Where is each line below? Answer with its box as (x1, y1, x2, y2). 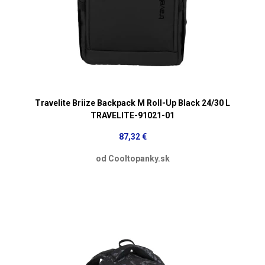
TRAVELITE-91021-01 (91, 110, 174, 120)
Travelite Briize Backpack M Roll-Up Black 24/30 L (35, 98, 230, 108)
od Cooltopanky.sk (95, 153, 170, 163)
